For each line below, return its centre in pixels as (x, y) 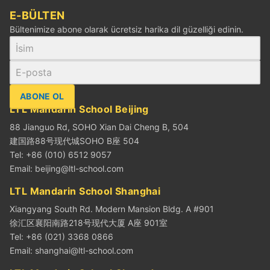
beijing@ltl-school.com (79, 168)
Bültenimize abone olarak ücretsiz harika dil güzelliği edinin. (127, 29)
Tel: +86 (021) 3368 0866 (61, 236)
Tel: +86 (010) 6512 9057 (61, 154)
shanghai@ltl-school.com (84, 250)
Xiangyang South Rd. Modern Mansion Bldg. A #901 (112, 209)
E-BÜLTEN (37, 15)
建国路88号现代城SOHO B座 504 (74, 140)
